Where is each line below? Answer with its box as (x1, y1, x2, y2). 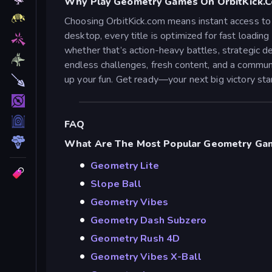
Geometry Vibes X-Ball (90, 250, 202, 263)
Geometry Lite (90, 158, 159, 172)
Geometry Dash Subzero (90, 213, 206, 227)
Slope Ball (90, 177, 142, 191)
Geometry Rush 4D (90, 231, 180, 245)
